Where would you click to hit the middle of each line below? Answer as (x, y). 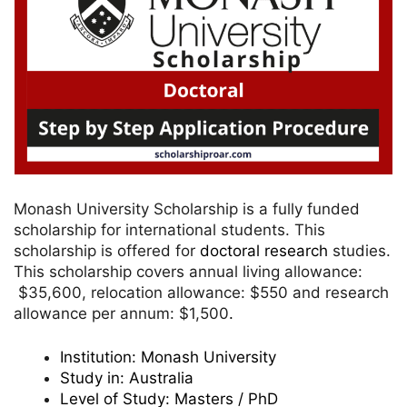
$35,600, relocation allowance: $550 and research (201, 292)
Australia (161, 378)
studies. (362, 250)
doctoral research (266, 250)
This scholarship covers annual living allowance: (188, 271)
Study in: (94, 378)
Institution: (100, 357)
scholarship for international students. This (169, 229)
